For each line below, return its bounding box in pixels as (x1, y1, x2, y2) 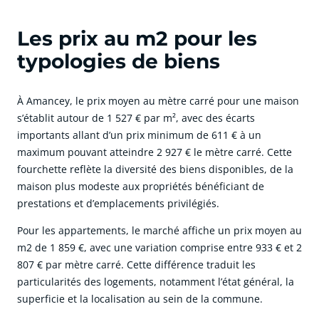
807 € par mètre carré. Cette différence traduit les (17, 258, 256, 272)
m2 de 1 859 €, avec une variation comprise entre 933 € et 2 (17, 241, 302, 255)
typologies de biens (17, 49, 220, 74)
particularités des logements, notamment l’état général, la (17, 275, 294, 289)
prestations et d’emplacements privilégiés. (17, 197, 219, 211)
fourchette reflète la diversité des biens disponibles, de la (17, 162, 293, 177)
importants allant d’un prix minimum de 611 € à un (17, 128, 261, 142)
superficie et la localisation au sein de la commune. (17, 292, 263, 306)
